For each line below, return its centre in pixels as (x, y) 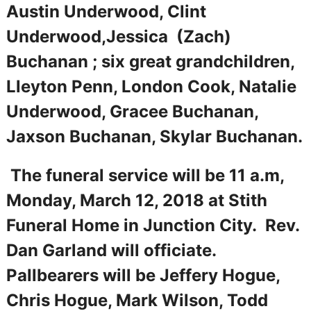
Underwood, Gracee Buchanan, (132, 111)
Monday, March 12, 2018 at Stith (136, 200)
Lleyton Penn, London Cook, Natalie (151, 86)
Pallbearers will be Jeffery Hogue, (143, 275)
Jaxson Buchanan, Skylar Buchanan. (154, 136)
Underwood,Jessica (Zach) (118, 36)
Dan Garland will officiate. (113, 250)
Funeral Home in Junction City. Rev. (152, 225)
